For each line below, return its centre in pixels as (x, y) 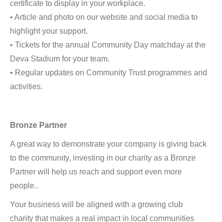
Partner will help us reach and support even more (96, 172)
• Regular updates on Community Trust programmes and (109, 73)
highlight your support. (49, 31)
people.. (24, 186)
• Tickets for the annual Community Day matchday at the (108, 45)
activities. (26, 86)
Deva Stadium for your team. (60, 59)
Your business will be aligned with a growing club (96, 204)
